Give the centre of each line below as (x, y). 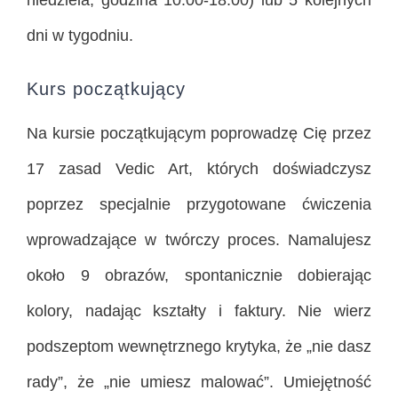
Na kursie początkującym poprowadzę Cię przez (199, 134)
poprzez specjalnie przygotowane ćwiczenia (199, 205)
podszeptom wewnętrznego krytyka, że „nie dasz (199, 347)
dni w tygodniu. (80, 36)
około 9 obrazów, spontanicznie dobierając (199, 276)
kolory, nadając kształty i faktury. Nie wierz (199, 311)
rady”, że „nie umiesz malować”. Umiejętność (199, 382)
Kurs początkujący (106, 89)
